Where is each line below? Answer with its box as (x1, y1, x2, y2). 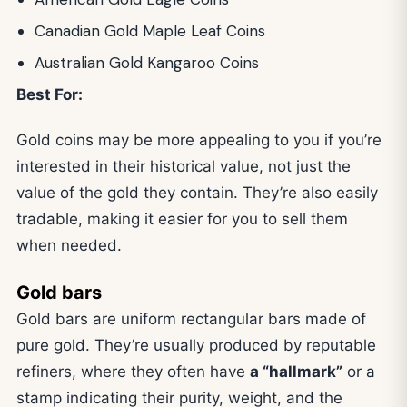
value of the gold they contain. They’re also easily (16, 184, 378, 203)
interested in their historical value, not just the (16, 157, 351, 176)
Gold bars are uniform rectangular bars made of (16, 309, 366, 328)
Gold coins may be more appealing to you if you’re (16, 131, 382, 150)
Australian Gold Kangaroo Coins (35, 53, 259, 74)
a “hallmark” (250, 362, 342, 381)
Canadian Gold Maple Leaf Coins (35, 21, 265, 42)
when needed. (16, 236, 122, 255)
